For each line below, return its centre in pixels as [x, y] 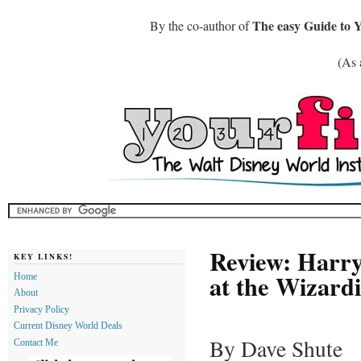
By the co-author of [201, 25]
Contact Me [36, 343]
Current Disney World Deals [68, 326]
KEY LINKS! [44, 256]
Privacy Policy [41, 309]
